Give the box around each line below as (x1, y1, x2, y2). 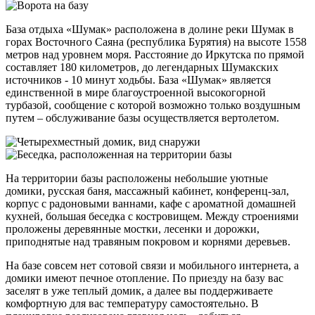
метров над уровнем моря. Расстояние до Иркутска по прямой (6, 48, 307, 60)
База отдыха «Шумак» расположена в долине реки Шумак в (6, 22, 294, 35)
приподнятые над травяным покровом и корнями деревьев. (6, 235, 290, 247)
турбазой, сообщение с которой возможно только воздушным (6, 98, 300, 111)
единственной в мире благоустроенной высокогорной (6, 86, 266, 98)
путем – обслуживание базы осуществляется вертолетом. (6, 111, 279, 124)
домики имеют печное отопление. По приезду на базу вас (6, 271, 283, 284)
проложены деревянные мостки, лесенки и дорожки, (6, 222, 259, 235)
